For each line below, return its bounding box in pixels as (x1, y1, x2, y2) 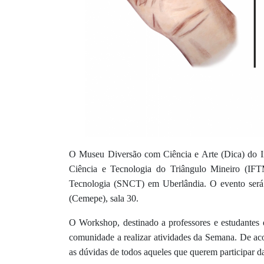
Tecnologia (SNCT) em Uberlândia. (69, 179, 210, 189)
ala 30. (114, 193, 138, 204)
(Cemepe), (69, 193, 110, 204)
